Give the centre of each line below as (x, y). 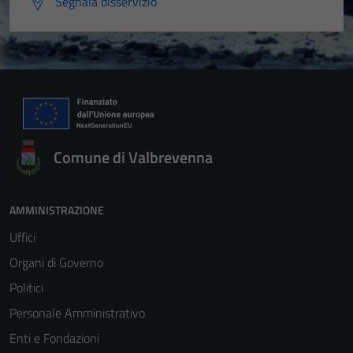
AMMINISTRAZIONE (57, 210)
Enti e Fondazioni (54, 338)
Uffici (22, 237)
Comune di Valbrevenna (133, 157)
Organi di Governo (56, 262)
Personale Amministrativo (77, 313)
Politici (26, 288)
